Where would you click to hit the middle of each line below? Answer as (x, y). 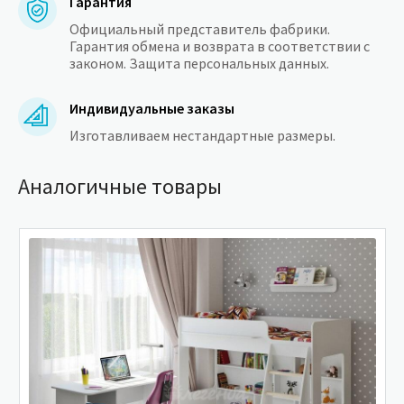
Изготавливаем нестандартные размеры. (202, 136)
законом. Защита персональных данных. (199, 64)
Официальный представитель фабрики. (200, 29)
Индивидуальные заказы (152, 109)
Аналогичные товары (120, 187)
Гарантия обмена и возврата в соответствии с (220, 46)
